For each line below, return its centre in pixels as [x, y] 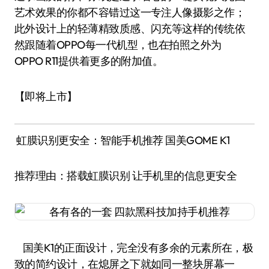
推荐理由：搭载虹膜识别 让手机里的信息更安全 [126, 175]
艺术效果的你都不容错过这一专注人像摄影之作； [130, 12]
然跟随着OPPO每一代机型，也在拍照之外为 [118, 45]
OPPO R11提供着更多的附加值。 [89, 61]
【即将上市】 [46, 96]
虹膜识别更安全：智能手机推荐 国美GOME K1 [122, 140]
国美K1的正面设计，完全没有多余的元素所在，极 [134, 247]
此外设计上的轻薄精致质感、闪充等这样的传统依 [130, 29]
